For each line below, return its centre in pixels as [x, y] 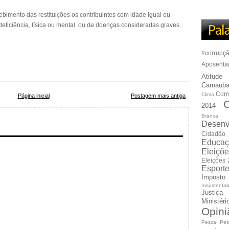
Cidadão [213, 134]
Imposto [213, 177]
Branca [210, 116]
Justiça [212, 192]
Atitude [212, 76]
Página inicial [33, 96]
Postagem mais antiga [158, 96]
